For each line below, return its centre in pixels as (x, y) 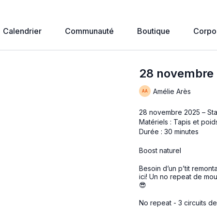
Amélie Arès (172, 91)
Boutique (154, 31)
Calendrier (22, 31)
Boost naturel (160, 150)
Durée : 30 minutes (169, 132)
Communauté (89, 31)
